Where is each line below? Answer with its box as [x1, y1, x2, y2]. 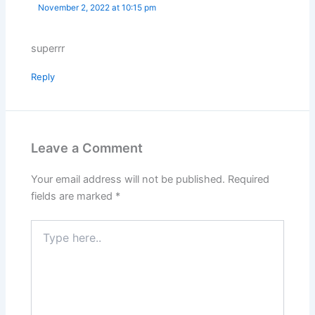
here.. [30, 234, 57, 247]
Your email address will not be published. [31, 173, 226, 186]
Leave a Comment [31, 139, 143, 155]
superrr [31, 41, 65, 55]
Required [228, 173, 270, 186]
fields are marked [31, 190, 116, 203]
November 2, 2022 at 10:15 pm [38, 2, 157, 13]
